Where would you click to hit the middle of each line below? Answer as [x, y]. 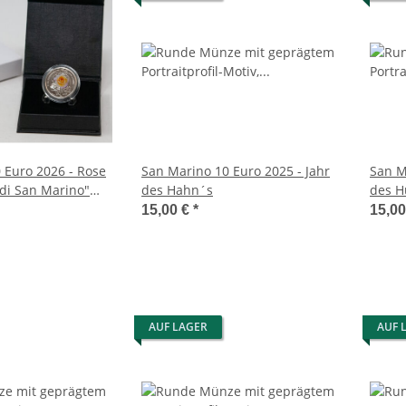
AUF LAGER [178, 327]
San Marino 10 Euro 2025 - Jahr [236, 171]
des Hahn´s [177, 190]
